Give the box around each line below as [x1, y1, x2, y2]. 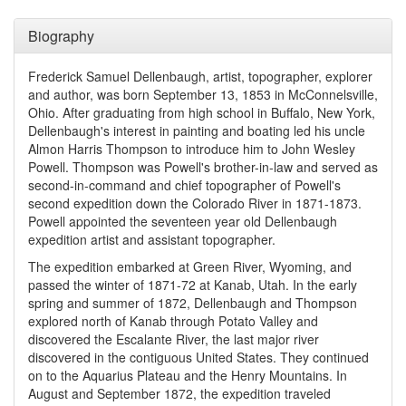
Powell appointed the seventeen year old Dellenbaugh [28, 212, 337, 230]
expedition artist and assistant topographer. [28, 230, 275, 248]
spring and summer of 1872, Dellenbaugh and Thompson [28, 294, 357, 312]
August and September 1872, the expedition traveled [28, 384, 331, 402]
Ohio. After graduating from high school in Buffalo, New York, [28, 103, 375, 121]
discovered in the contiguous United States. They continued [28, 348, 369, 366]
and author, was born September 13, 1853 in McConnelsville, [28, 85, 378, 103]
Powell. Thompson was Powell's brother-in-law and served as [28, 158, 378, 176]
